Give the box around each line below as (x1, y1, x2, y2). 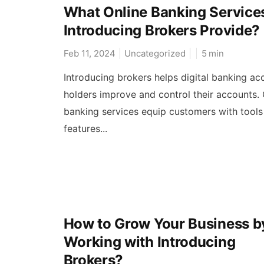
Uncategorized (124, 47, 186, 59)
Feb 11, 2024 (63, 47, 115, 59)
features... (63, 122, 107, 134)
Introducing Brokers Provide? (63, 21, 260, 39)
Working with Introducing (63, 233, 236, 250)
